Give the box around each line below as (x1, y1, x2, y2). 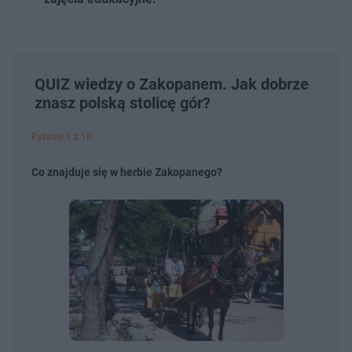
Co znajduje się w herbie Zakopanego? (31, 165, 222, 178)
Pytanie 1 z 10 (31, 130, 92, 142)
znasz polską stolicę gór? (35, 93, 211, 112)
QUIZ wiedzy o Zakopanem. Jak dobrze (35, 74, 309, 93)
